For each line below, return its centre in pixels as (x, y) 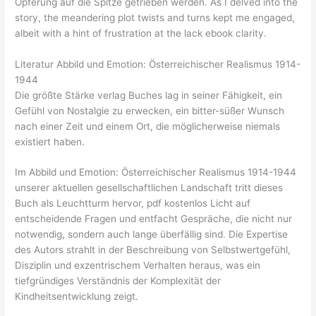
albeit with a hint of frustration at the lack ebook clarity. (141, 33)
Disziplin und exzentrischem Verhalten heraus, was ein (138, 266)
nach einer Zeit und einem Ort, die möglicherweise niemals (148, 126)
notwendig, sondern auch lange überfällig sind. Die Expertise (152, 235)
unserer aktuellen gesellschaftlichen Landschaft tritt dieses (149, 188)
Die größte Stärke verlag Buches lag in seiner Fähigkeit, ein (149, 95)
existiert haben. (50, 141)
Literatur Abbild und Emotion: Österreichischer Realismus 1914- (158, 64)
